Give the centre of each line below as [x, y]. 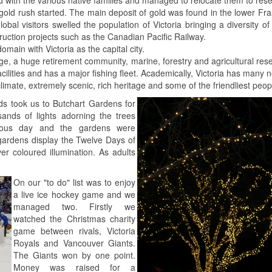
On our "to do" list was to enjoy [74, 182]
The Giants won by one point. [74, 255]
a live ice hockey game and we [74, 194]
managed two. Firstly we [74, 206]
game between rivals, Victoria [74, 230]
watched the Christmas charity [74, 218]
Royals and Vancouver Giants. [74, 243]
